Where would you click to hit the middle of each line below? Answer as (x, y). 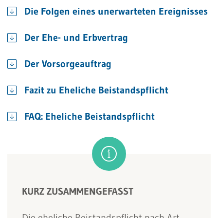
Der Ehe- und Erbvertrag (76, 37)
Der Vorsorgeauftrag (68, 64)
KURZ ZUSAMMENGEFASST (78, 191)
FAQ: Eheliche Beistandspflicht (90, 116)
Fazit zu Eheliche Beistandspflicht (96, 90)
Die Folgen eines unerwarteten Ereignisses (116, 11)
